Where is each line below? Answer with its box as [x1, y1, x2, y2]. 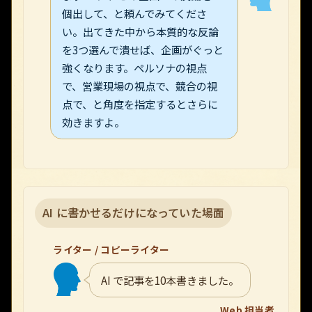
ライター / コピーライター [53, 242, 170, 257]
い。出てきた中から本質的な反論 [62, 23, 219, 39]
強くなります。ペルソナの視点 [62, 59, 208, 75]
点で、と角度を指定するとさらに [62, 95, 219, 111]
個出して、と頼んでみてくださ [62, 5, 208, 21]
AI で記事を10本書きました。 [101, 272, 240, 288]
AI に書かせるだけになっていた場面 [42, 204, 225, 221]
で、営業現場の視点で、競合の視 [62, 77, 218, 93]
